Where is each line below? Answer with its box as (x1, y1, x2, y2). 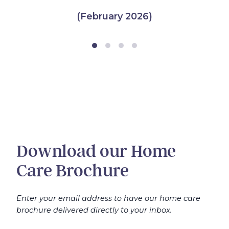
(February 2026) (77, 11, 152, 22)
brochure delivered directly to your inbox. (16, 205, 172, 215)
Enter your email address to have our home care (16, 194, 200, 203)
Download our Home (16, 141, 176, 162)
